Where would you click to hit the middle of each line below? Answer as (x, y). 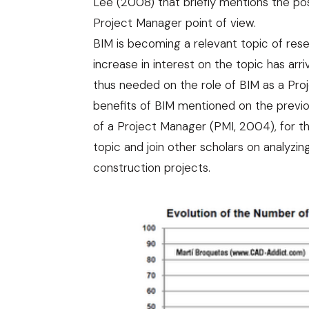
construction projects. (152, 168)
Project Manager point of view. (175, 23)
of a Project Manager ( (153, 126)
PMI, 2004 (242, 126)
